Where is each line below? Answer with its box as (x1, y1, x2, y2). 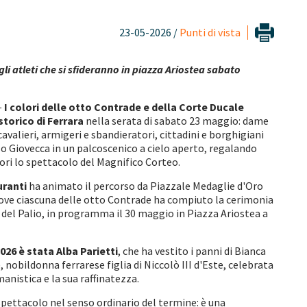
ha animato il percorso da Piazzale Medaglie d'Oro (29, 179, 263, 193)
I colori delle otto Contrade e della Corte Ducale (4, 100, 244, 114)
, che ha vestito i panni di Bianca (118, 244, 266, 258)
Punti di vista (180, 25, 241, 39)
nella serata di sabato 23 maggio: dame (86, 114, 269, 127)
